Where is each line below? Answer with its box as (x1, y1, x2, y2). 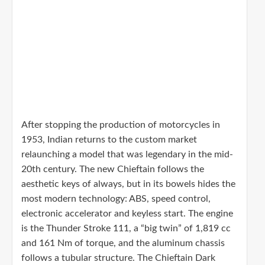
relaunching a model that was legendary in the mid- (21, 150, 233, 160)
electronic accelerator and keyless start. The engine (21, 209, 233, 219)
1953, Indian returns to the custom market (21, 135, 197, 145)
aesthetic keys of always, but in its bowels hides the (21, 179, 235, 189)
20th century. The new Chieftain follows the (21, 164, 204, 174)
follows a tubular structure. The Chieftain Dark (21, 253, 215, 263)
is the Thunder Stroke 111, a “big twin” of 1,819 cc (21, 224, 231, 234)
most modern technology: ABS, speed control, (21, 194, 211, 204)
